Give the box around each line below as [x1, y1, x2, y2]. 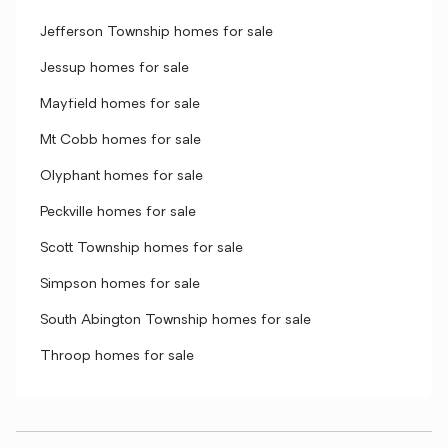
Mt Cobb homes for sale [40, 133, 201, 148]
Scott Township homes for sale [40, 241, 243, 256]
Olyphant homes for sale [40, 169, 203, 184]
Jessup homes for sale [40, 61, 189, 76]
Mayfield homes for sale [40, 97, 200, 112]
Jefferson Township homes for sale [40, 25, 273, 40]
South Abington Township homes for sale [40, 313, 311, 328]
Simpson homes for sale [40, 277, 200, 292]
